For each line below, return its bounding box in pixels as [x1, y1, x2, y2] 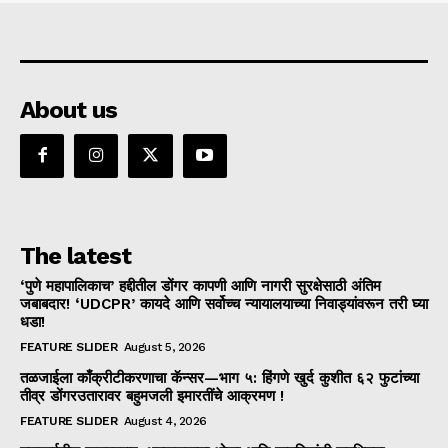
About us [20, 95, 117, 124]
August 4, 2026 [123, 413, 207, 428]
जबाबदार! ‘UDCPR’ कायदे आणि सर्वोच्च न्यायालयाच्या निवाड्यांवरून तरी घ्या [20, 294, 428, 313]
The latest [20, 241, 131, 270]
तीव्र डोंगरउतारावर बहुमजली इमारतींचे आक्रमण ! [20, 386, 284, 405]
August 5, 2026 [123, 339, 206, 354]
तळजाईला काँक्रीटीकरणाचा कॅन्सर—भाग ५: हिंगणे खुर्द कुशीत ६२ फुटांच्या [20, 368, 419, 387]
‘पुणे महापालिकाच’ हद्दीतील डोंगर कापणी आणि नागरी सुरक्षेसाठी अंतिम [20, 276, 381, 295]
